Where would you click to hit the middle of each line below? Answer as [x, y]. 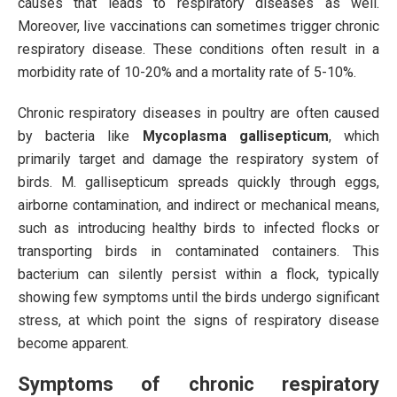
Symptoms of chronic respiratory [198, 384]
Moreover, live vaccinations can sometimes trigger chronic [198, 26]
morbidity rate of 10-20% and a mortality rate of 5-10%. [187, 72]
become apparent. [73, 343]
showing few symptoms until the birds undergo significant [198, 297]
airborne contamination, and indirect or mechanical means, [198, 205]
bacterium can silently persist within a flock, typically [198, 274]
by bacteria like [80, 136]
